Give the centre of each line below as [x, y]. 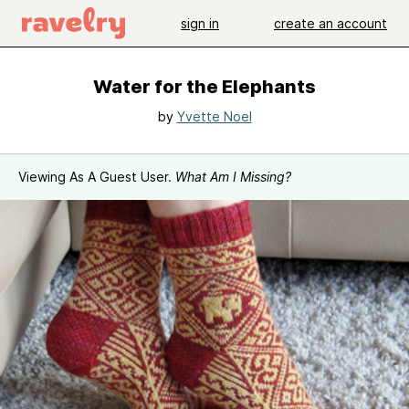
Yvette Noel [214, 116]
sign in [200, 23]
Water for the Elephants [204, 87]
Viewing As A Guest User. [97, 177]
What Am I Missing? [233, 177]
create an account [330, 23]
